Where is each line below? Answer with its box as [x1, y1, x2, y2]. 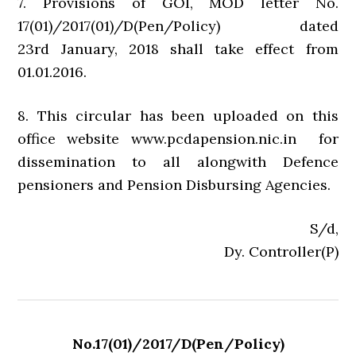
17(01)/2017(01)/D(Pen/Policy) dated [17, 17, 339, 36]
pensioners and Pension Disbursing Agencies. [17, 176, 331, 195]
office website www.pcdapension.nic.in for [17, 130, 339, 149]
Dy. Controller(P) [223, 242, 339, 261]
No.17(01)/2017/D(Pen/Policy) [72, 335, 284, 354]
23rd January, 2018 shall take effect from [17, 40, 339, 59]
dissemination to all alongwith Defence [17, 153, 339, 172]
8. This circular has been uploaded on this [17, 106, 339, 126]
